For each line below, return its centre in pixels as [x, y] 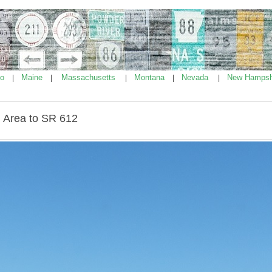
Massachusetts [90, 77]
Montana [151, 77]
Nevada [196, 77]
